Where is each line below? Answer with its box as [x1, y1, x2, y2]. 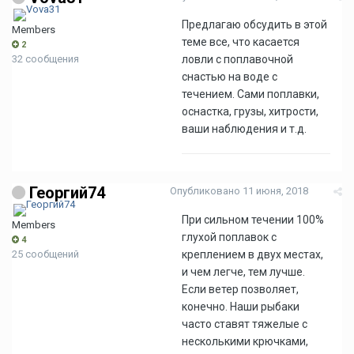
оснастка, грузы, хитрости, [182, 105, 318, 118]
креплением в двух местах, [182, 248, 323, 261]
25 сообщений [12, 248, 79, 260]
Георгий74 [29, 183, 105, 202]
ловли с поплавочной [182, 53, 293, 66]
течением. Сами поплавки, [182, 88, 319, 100]
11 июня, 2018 [243, 185, 308, 197]
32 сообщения [12, 53, 79, 65]
